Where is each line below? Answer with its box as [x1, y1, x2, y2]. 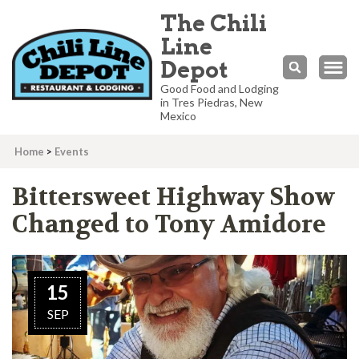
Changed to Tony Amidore [12, 209, 326, 240]
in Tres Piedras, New [160, 95, 264, 109]
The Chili [160, 10, 268, 37]
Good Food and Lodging [160, 82, 280, 95]
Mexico [160, 109, 197, 123]
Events [54, 145, 89, 158]
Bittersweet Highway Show [12, 182, 335, 213]
